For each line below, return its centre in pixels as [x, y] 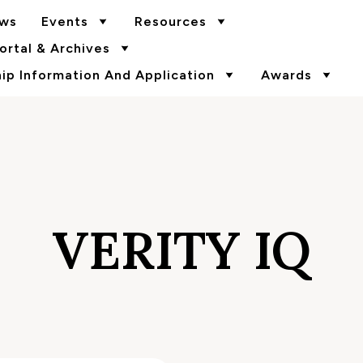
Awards [286, 75]
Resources [170, 21]
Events [64, 21]
